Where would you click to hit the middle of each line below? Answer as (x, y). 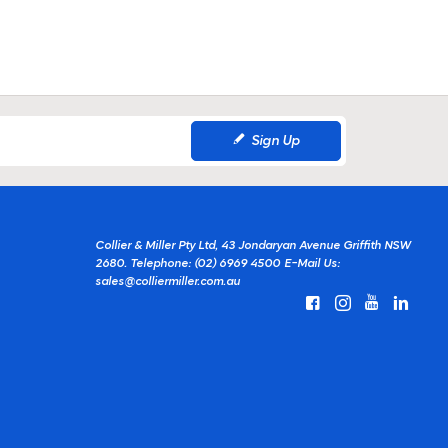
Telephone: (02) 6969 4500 (205, 264)
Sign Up (275, 141)
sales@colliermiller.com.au (168, 282)
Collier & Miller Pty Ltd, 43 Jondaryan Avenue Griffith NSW (253, 246)
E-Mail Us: (312, 264)
